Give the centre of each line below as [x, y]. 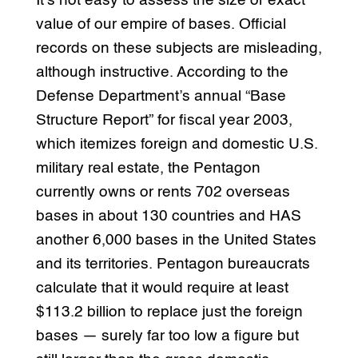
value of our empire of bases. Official [161, 24]
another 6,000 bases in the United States [176, 240]
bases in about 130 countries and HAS [168, 216]
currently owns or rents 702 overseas [163, 192]
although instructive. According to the [162, 72]
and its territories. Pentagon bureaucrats [173, 264]
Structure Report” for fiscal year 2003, [164, 120]
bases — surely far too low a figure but [167, 336]
